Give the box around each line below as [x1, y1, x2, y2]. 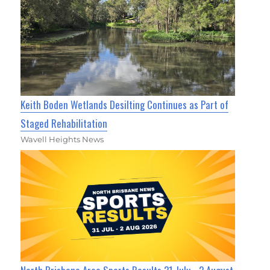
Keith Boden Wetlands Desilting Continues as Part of [20, 96, 229, 112]
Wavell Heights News [20, 134, 104, 144]
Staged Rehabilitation [20, 115, 108, 131]
